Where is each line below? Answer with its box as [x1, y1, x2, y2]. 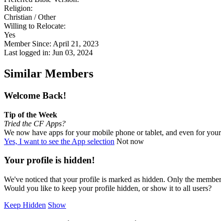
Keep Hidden [4, 201, 46, 209]
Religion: [4, 4, 33, 13]
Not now [116, 137, 144, 146]
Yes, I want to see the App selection [4, 137, 114, 146]
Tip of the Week [4, 110, 57, 119]
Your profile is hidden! [4, 155, 95, 166]
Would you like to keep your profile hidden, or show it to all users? [4, 184, 212, 192]
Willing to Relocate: [4, 22, 66, 31]
